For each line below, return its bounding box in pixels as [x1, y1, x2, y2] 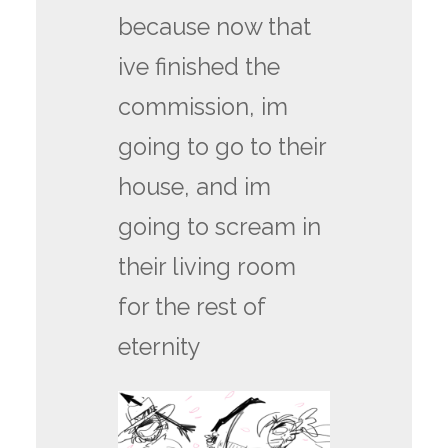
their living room [118, 253, 297, 282]
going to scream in [118, 213, 322, 242]
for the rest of [118, 293, 266, 322]
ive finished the [118, 53, 281, 82]
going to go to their [118, 133, 327, 162]
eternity [118, 333, 208, 362]
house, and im [118, 173, 272, 202]
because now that [118, 13, 312, 42]
